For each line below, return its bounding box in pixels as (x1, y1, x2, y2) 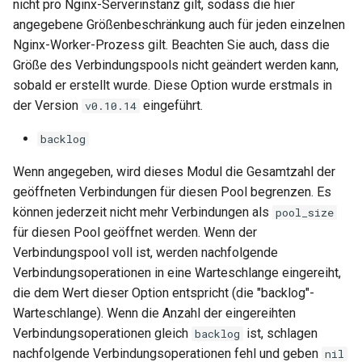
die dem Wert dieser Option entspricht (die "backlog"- (13, 285, 314, 301)
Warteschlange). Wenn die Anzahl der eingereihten (13, 305, 296, 321)
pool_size (276, 205, 334, 220)
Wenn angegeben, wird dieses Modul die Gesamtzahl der (13, 164, 335, 179)
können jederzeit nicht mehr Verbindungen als (13, 204, 272, 220)
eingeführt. (140, 98, 203, 113)
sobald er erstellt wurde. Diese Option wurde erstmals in (13, 78, 332, 93)
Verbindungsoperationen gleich (13, 326, 192, 341)
